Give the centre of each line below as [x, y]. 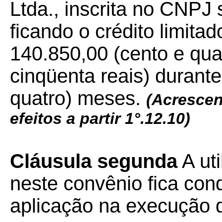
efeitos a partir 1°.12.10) [100, 118]
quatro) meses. [78, 98]
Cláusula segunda [94, 161]
